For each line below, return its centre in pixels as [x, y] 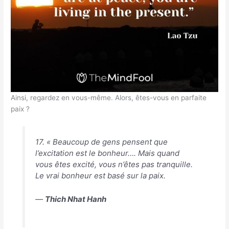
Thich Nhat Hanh [75, 199]
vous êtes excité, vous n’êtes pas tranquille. [114, 164]
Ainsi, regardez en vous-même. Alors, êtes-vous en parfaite [109, 98]
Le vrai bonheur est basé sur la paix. [100, 175]
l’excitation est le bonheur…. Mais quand [107, 153]
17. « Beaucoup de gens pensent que [101, 142]
